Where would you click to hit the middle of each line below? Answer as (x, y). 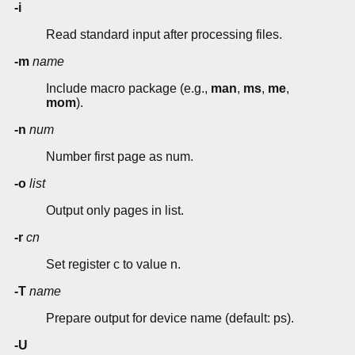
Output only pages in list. (115, 211)
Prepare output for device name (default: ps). (170, 319)
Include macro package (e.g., (128, 89)
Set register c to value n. (113, 265)
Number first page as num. (120, 157)
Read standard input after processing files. (164, 35)
